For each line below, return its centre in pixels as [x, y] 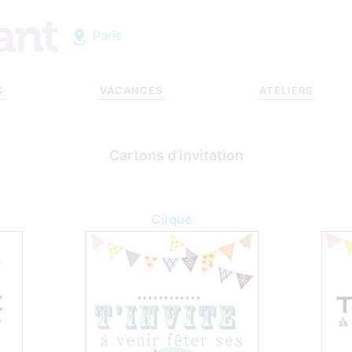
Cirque [172, 219]
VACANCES [131, 90]
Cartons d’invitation [176, 155]
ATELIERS [286, 90]
